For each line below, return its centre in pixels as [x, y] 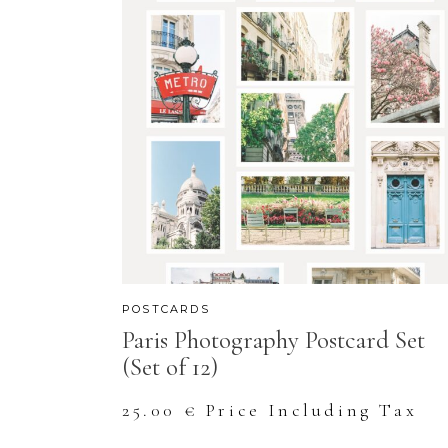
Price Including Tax [311, 410]
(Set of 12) [170, 367]
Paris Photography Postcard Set [273, 340]
